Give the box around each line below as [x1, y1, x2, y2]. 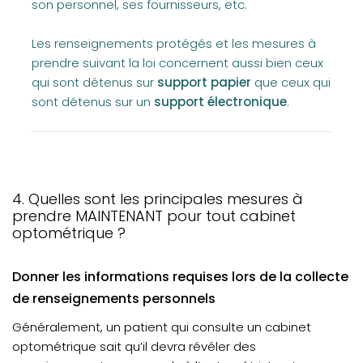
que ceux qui [251, 74, 331, 91]
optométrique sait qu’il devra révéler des [12, 338, 256, 355]
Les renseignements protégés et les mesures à [32, 35, 316, 52]
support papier [157, 74, 251, 91]
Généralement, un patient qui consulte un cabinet [12, 318, 311, 335]
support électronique [154, 93, 287, 110]
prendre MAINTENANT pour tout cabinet [12, 206, 296, 226]
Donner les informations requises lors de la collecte [12, 267, 348, 286]
